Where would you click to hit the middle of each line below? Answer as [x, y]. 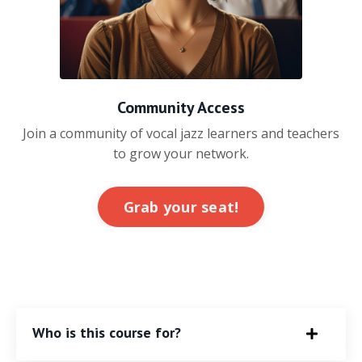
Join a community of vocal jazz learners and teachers [181, 134]
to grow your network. [181, 154]
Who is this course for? [107, 333]
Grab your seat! [181, 206]
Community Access [181, 108]
